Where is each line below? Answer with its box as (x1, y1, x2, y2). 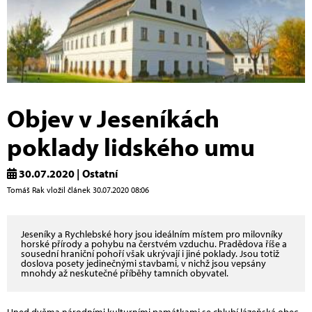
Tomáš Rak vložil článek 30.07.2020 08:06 (7, 184, 149, 195)
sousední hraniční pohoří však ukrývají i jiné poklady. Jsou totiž (21, 247, 279, 260)
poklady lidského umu (7, 130, 255, 162)
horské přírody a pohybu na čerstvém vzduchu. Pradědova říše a (21, 237, 287, 250)
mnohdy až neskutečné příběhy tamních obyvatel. (21, 266, 228, 279)
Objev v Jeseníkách (7, 101, 219, 134)
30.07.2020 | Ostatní (17, 166, 118, 180)
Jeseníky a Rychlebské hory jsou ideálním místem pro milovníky (21, 227, 283, 240)
